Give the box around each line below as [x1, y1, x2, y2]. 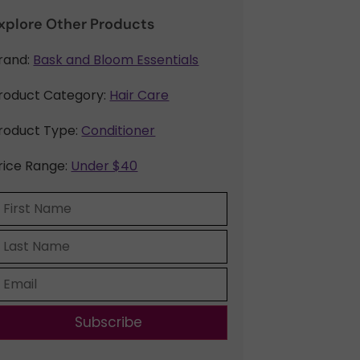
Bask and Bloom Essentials [33, 51, 199, 69]
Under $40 [71, 157, 138, 175]
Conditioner [81, 121, 156, 140]
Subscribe [75, 313, 143, 332]
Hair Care [109, 86, 170, 104]
